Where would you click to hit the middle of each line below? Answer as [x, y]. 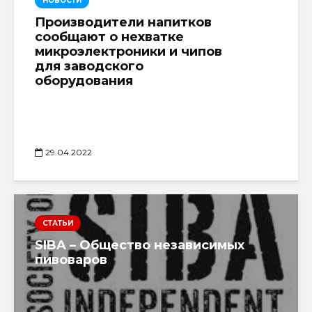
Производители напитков [123, 22]
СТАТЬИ [58, 223]
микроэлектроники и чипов [128, 51]
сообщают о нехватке [109, 37]
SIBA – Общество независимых [140, 245]
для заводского [89, 66]
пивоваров [71, 259]
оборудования [84, 80]
